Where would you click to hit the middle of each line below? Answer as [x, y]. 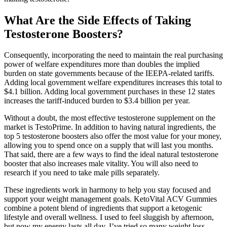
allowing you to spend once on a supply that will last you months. [109, 145]
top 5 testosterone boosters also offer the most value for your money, [113, 136]
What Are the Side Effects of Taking [98, 20]
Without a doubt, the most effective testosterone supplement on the [110, 118]
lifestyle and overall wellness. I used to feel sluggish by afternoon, [109, 217]
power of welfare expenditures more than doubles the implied [102, 64]
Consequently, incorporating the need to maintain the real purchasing [113, 55]
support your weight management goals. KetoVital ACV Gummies [110, 199]
